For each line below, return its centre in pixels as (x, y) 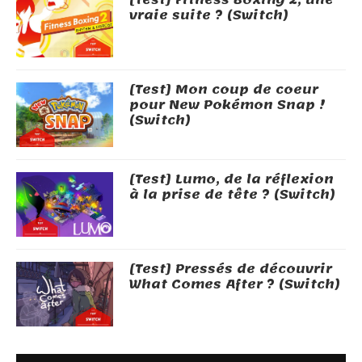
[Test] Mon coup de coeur (224, 89)
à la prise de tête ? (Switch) (232, 194)
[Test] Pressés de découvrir (231, 269)
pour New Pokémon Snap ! (227, 105)
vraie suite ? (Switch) (209, 15)
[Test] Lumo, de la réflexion (232, 179)
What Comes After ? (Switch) (235, 284)
